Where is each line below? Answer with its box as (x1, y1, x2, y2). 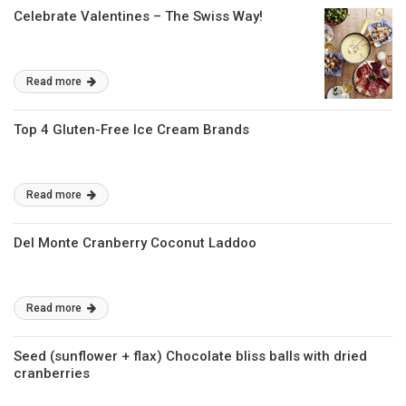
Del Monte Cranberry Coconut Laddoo (14, 235, 256, 251)
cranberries (14, 365, 90, 382)
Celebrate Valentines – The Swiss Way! (14, 8, 263, 24)
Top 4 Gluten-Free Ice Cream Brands (14, 121, 249, 138)
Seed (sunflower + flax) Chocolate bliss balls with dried (14, 348, 367, 364)
